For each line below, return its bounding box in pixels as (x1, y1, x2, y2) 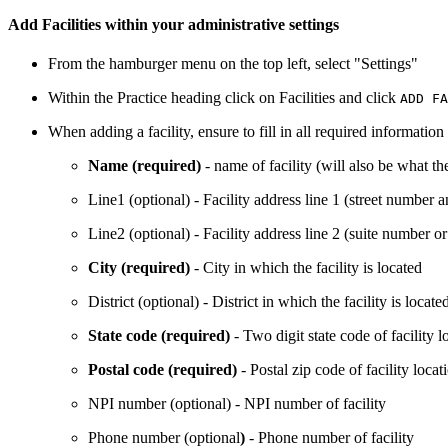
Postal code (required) (88, 360, 237, 378)
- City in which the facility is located (190, 258, 422, 276)
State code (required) (88, 326, 230, 344)
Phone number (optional (88, 428, 240, 446)
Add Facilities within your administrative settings (8, 15, 339, 33)
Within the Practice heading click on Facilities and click (48, 88, 400, 106)
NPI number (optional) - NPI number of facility (88, 394, 386, 412)
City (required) (88, 258, 190, 276)
